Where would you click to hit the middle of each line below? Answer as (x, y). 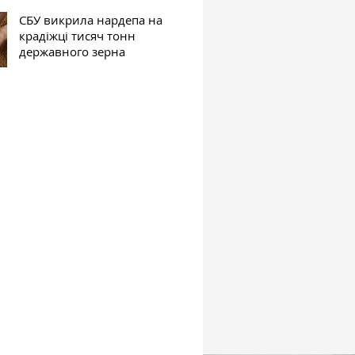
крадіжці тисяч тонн (78, 35)
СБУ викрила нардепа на (91, 19)
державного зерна (73, 51)
